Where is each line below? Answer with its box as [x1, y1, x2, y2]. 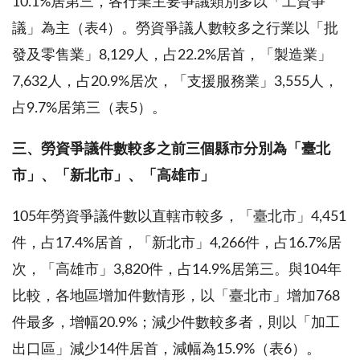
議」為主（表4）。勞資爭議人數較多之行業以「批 [12, 21, 338, 36]
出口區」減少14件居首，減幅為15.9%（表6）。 [12, 342, 321, 357]
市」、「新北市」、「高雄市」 [12, 168, 215, 183]
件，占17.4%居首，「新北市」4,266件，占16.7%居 [12, 235, 342, 251]
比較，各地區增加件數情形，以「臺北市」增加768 [12, 288, 340, 304]
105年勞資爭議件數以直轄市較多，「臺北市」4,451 [12, 209, 346, 224]
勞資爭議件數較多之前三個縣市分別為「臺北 [41, 141, 330, 157]
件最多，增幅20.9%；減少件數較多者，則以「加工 [12, 315, 340, 330]
